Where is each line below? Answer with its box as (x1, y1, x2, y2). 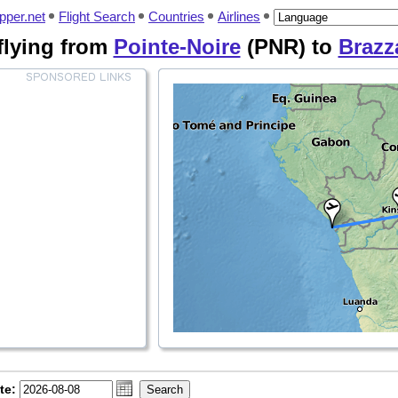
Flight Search (59, 9, 135, 24)
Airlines (218, 9, 260, 24)
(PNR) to (240, 35, 338, 59)
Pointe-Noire (113, 35, 241, 59)
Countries (148, 9, 204, 24)
